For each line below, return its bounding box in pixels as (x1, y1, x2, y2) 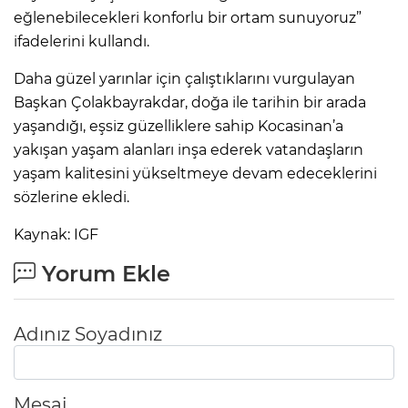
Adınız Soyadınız (14, 322, 162, 345)
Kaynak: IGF (14, 225, 98, 243)
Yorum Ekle (36, 260, 170, 287)
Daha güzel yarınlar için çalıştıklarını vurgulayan (14, 69, 355, 87)
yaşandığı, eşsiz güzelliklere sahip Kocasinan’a (14, 117, 343, 135)
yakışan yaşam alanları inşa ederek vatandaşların (14, 140, 363, 158)
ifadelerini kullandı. (14, 32, 149, 50)
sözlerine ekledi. (14, 188, 129, 206)
